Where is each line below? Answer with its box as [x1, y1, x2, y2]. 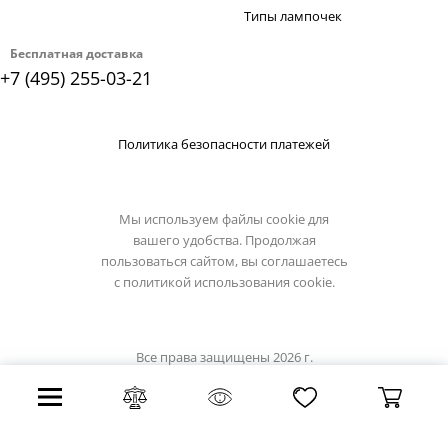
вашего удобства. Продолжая [132, 231, 316, 249]
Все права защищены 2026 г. [135, 348, 313, 366]
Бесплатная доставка [9, 45, 143, 62]
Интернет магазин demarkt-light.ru [116, 369, 332, 387]
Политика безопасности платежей [118, 135, 330, 153]
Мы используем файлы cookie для [119, 210, 329, 228]
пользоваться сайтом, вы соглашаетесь [100, 252, 348, 270]
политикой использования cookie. [122, 273, 335, 291]
